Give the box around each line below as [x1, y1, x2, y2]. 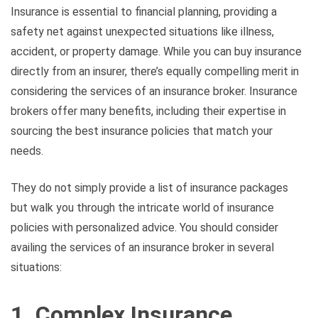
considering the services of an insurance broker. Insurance [11, 84, 297, 99]
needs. [11, 144, 46, 158]
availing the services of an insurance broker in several [11, 241, 274, 255]
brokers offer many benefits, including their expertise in [11, 104, 286, 119]
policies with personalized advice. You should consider [11, 221, 278, 235]
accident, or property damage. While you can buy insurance [11, 45, 302, 59]
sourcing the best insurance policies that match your [11, 124, 273, 138]
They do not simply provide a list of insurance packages [11, 181, 288, 195]
